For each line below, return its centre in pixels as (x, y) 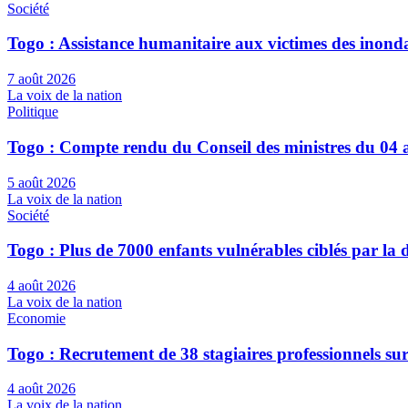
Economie (36, 318)
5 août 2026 (41, 182)
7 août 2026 (41, 79)
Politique (33, 112)
